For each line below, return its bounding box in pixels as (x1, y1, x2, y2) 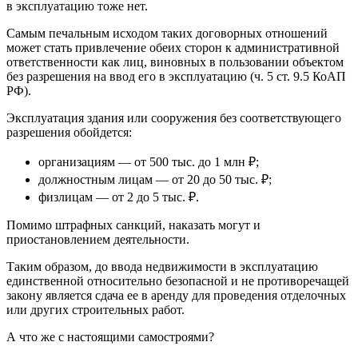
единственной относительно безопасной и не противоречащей (6, 273, 349, 288)
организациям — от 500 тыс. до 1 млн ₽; (38, 154, 259, 169)
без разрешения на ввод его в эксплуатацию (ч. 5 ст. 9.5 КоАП (6, 69, 346, 83)
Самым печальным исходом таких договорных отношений (6, 26, 328, 40)
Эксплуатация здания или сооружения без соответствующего (6, 110, 341, 125)
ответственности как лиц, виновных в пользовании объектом (6, 54, 344, 69)
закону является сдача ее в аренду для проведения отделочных (6, 288, 346, 302)
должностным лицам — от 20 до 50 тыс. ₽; (38, 172, 272, 186)
